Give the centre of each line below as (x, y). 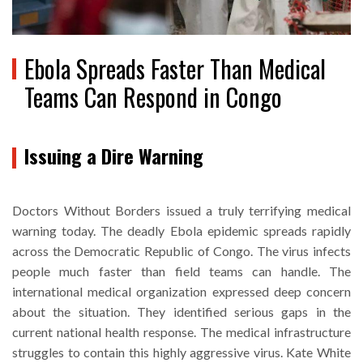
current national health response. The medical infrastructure (181, 331)
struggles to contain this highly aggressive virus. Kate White (181, 352)
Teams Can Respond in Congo (153, 96)
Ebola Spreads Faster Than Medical (175, 68)
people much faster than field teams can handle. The (181, 271)
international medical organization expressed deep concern (181, 291)
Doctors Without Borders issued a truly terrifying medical (181, 210)
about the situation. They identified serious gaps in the (181, 311)
